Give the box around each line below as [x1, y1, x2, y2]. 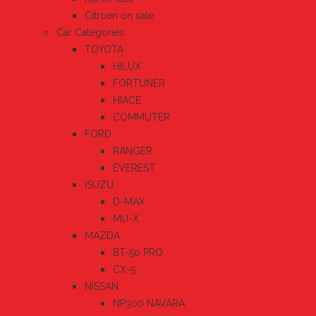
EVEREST [113, 162, 155, 174]
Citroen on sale [85, 10, 154, 22]
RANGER [113, 145, 152, 157]
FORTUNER [113, 78, 165, 90]
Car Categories [56, 27, 124, 39]
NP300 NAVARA [113, 298, 185, 310]
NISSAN [85, 281, 119, 293]
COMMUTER [113, 111, 170, 123]
